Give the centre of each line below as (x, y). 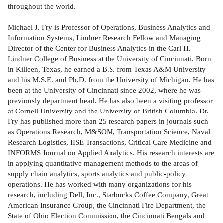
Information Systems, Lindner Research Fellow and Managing (104, 38)
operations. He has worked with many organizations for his (100, 184)
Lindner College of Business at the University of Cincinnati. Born (110, 59)
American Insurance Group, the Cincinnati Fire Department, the (107, 205)
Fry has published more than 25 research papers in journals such (108, 121)
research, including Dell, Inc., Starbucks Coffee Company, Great (108, 195)
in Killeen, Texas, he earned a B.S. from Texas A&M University (107, 69)
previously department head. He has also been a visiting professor (110, 101)
